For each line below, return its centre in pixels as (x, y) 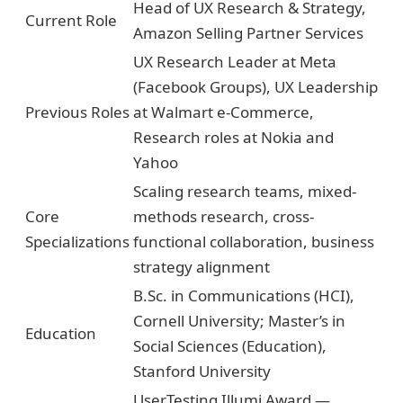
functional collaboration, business (254, 241)
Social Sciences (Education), (230, 345)
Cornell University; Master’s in (239, 320)
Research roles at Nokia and (233, 137)
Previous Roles (77, 112)
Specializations (77, 241)
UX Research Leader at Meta (235, 61)
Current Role (71, 20)
